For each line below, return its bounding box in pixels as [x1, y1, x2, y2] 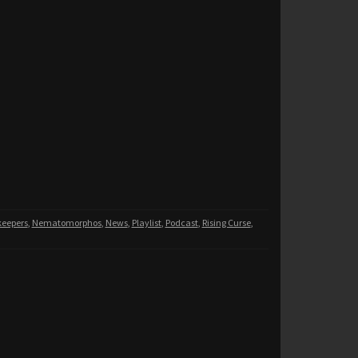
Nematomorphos [31, 217, 101, 229]
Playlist [131, 217, 161, 229]
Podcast [165, 217, 198, 229]
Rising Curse [201, 217, 251, 229]
